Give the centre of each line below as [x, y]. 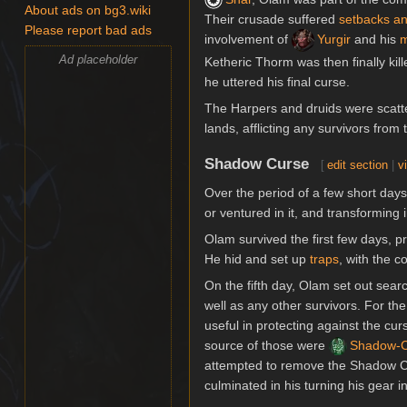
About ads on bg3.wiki [88, 11]
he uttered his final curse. [277, 82]
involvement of [248, 40]
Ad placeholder [99, 59]
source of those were [267, 345]
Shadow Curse [257, 164]
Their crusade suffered [272, 20]
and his [375, 40]
